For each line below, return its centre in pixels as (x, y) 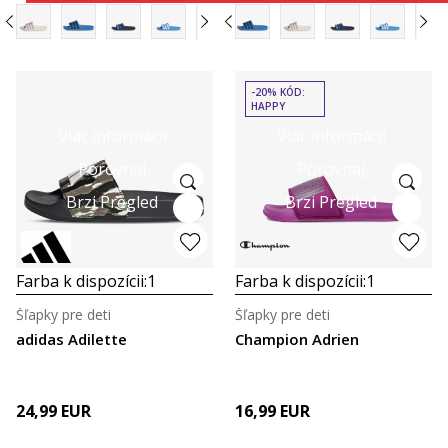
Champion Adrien (297, 339)
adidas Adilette (71, 339)
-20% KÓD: (278, 92)
